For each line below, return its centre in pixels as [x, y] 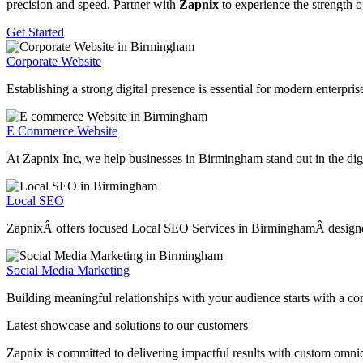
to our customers [206, 326]
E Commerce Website [62, 131]
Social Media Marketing [68, 271]
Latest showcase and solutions [85, 326]
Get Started [35, 32]
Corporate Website [54, 62]
